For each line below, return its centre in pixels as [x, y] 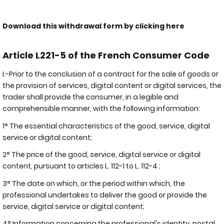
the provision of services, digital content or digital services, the [112, 85]
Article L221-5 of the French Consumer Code [106, 55]
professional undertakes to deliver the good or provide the [105, 195]
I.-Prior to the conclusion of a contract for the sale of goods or [110, 74]
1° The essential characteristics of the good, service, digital [106, 126]
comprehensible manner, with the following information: [102, 108]
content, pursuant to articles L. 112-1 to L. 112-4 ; [82, 166]
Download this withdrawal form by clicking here [93, 26]
